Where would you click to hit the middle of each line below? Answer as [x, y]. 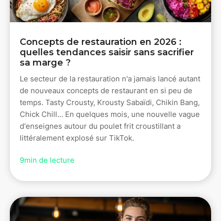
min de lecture [49, 160]
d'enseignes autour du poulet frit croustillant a [100, 126]
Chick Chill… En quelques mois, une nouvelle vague [110, 114]
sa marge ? [45, 62]
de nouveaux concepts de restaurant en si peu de [106, 90]
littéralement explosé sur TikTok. [77, 138]
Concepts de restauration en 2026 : [101, 42]
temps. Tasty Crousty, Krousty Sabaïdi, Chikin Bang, [110, 102]
